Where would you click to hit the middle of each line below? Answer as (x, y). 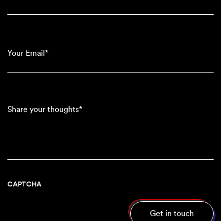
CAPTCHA (24, 184)
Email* (17, 49)
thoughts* (22, 116)
